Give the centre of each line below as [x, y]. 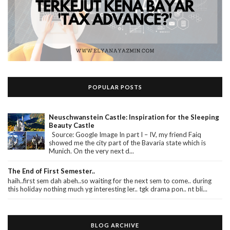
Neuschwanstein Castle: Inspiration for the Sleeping [134, 117]
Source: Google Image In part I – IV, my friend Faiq [125, 135]
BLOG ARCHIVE [115, 225]
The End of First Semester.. [51, 171]
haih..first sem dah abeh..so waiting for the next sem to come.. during [110, 180]
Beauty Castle [72, 125]
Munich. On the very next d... [91, 151]
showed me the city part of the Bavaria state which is [127, 143]
